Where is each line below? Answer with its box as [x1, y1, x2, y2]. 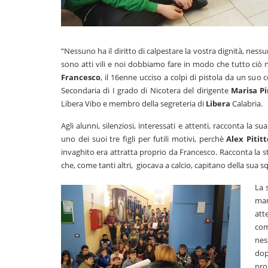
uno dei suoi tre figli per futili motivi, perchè [61, 133, 227, 144]
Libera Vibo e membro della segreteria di [61, 98, 206, 109]
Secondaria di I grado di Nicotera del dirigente [61, 85, 231, 96]
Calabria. [230, 98, 263, 109]
